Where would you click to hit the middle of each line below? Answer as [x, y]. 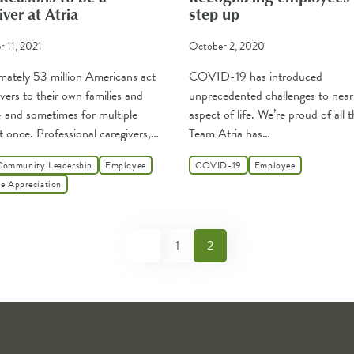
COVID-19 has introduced [256, 77]
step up [214, 14]
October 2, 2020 [227, 47]
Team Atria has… [230, 134]
